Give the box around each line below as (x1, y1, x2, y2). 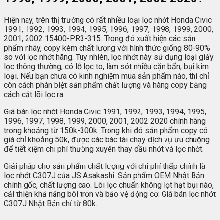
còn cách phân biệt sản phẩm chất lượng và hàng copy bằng (4, 80, 207, 90)
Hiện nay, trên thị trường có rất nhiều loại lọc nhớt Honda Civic (4, 15, 212, 25)
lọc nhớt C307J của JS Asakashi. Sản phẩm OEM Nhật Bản (4, 170, 204, 180)
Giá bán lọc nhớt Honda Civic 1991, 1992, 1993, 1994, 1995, (4, 107, 206, 116)
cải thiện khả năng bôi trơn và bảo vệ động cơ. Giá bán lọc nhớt (4, 189, 216, 199)
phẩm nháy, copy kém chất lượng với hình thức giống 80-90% (4, 43, 210, 53)
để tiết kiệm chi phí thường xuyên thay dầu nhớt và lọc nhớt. (4, 144, 204, 154)
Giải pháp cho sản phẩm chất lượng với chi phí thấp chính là (4, 161, 205, 171)
